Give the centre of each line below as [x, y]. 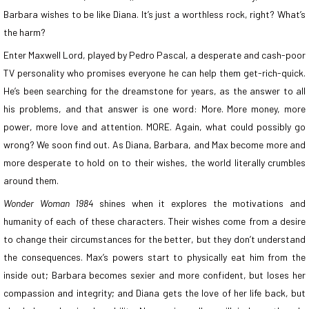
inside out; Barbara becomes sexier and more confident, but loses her [154, 275]
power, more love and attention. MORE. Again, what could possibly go [154, 127]
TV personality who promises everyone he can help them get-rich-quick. [154, 73]
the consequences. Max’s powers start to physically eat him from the [154, 257]
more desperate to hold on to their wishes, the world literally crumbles [154, 163]
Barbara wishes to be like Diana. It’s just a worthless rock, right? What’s [154, 14]
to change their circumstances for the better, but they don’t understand [154, 239]
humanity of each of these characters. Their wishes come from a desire [154, 221]
